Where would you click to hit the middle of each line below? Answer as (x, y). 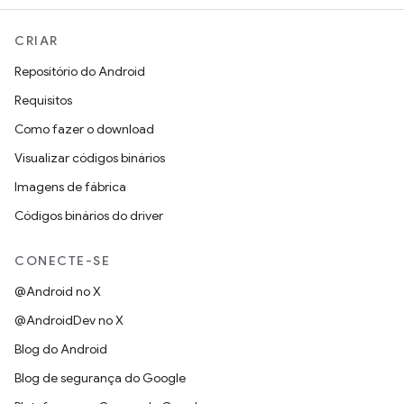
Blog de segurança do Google (100, 378)
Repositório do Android (80, 71)
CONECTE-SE (62, 261)
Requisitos (43, 100)
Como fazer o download (84, 129)
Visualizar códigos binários (90, 158)
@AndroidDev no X (69, 320)
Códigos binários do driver (89, 216)
